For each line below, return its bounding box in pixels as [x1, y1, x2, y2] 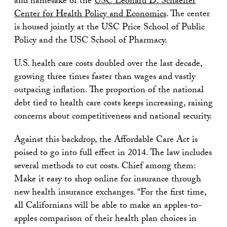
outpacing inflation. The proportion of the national [14, 83, 204, 99]
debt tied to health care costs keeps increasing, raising [14, 96, 213, 112]
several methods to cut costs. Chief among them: [14, 159, 196, 175]
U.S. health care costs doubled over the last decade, [14, 57, 202, 73]
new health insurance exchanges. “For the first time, [14, 185, 206, 202]
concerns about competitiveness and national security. [14, 109, 212, 126]
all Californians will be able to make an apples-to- [14, 199, 202, 215]
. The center [166, 7, 210, 23]
